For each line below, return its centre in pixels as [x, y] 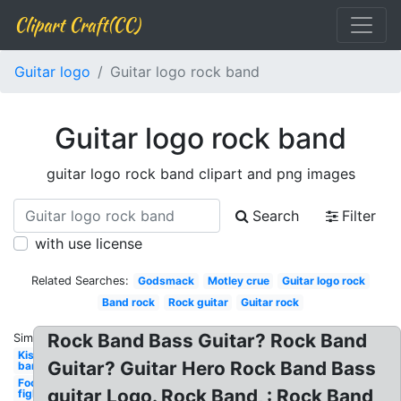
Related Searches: [81, 281]
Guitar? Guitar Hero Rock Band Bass [212, 368]
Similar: [33, 338]
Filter [359, 216]
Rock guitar [198, 302]
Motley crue [238, 281]
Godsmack [166, 281]
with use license [89, 243]
